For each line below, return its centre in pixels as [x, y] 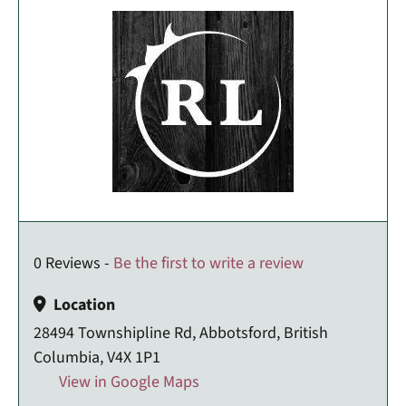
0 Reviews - [73, 263]
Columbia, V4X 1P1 [97, 357]
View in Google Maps [127, 382]
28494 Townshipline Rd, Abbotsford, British [181, 333]
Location [84, 304]
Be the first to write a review [208, 263]
